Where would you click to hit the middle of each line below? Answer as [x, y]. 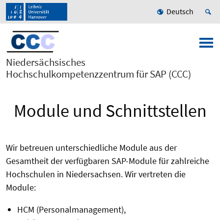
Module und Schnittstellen [110, 111]
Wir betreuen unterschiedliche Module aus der [91, 148]
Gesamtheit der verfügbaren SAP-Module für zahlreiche [108, 161]
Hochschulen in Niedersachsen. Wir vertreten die [96, 174]
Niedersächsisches [46, 62]
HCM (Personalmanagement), [71, 210]
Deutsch [180, 12]
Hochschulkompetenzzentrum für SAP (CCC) [98, 74]
